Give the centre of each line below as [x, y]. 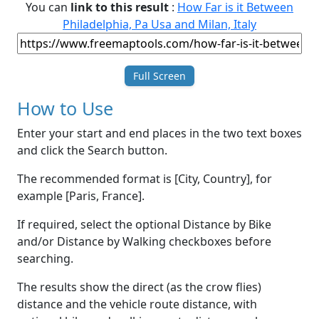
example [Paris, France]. [81, 196]
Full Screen [159, 76]
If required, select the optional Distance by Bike [144, 225]
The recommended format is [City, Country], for [145, 179]
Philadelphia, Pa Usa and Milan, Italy [159, 25]
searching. [45, 259]
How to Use [65, 109]
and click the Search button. [92, 151]
